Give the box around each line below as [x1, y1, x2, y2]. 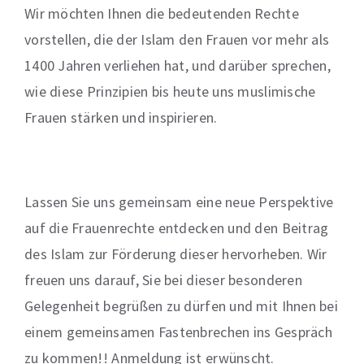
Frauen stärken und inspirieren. [24, 108, 218, 127]
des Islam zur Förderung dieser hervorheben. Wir [24, 245, 327, 263]
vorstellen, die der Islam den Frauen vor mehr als [24, 30, 330, 49]
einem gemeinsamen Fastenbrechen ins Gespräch [24, 323, 332, 341]
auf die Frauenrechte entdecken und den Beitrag [24, 219, 329, 237]
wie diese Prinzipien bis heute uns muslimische [24, 82, 316, 101]
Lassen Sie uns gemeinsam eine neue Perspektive [24, 193, 334, 211]
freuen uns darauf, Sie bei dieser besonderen [24, 271, 302, 289]
